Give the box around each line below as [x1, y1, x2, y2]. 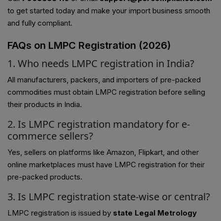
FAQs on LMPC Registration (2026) [7, 39, 171, 52]
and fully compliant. [7, 18, 73, 28]
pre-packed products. [7, 172, 82, 182]
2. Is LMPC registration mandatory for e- [7, 117, 190, 131]
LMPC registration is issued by [7, 208, 113, 218]
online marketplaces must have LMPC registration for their [7, 160, 205, 170]
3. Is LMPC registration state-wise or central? [7, 190, 210, 204]
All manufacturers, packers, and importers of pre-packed [7, 75, 201, 85]
